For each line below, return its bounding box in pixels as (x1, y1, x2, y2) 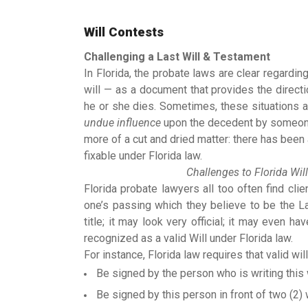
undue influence (84, 116, 161, 130)
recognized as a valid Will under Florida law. (84, 232, 293, 245)
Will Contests (84, 25, 164, 41)
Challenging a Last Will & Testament (84, 50, 270, 64)
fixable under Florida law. (84, 149, 202, 163)
